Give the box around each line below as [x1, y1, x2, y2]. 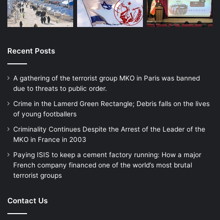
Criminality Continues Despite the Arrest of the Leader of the [13, 125, 205, 134]
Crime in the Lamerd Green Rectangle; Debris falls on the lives [13, 100, 210, 108]
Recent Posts [7, 46, 55, 56]
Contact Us [7, 196, 48, 206]
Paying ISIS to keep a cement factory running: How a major [13, 151, 201, 159]
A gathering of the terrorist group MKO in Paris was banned [13, 74, 200, 82]
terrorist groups [13, 171, 62, 180]
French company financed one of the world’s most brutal [13, 161, 192, 169]
